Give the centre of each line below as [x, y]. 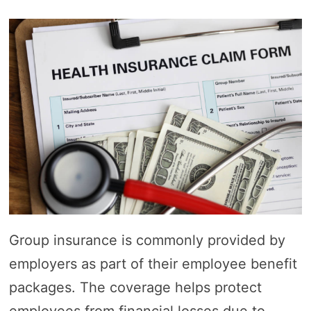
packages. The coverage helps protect [135, 287]
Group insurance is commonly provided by [147, 240]
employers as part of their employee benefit [153, 263]
